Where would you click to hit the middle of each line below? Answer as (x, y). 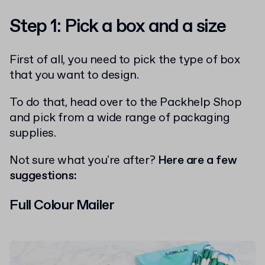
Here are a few (197, 160)
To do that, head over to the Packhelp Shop (126, 102)
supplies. (33, 133)
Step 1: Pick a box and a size (118, 26)
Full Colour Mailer (62, 205)
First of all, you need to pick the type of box (125, 60)
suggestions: (43, 176)
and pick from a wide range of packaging (120, 118)
